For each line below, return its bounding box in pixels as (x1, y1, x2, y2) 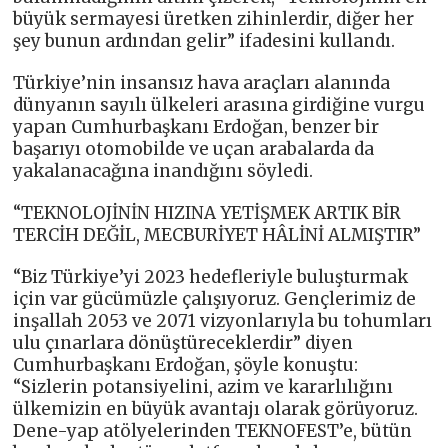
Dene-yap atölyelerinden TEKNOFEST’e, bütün (13, 419, 413, 442)
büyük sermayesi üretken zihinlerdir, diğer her (13, 7, 415, 30)
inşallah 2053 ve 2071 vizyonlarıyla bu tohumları (13, 309, 433, 332)
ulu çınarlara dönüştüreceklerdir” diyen (13, 331, 354, 354)
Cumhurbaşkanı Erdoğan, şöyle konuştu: (13, 353, 359, 376)
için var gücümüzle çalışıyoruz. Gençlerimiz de (13, 287, 417, 310)
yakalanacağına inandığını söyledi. (13, 159, 314, 182)
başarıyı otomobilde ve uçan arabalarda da (13, 137, 375, 160)
